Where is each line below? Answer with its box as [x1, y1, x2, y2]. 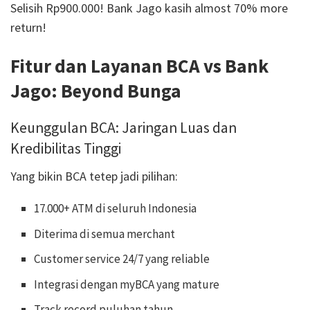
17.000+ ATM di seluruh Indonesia [34, 201, 197, 217]
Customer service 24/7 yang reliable [34, 251, 210, 267]
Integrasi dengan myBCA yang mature [34, 276, 220, 292]
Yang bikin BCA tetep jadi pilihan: [10, 168, 178, 185]
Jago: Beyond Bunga [10, 78, 181, 102]
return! [10, 19, 46, 36]
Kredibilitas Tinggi [10, 139, 121, 158]
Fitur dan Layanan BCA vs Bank [10, 53, 268, 77]
